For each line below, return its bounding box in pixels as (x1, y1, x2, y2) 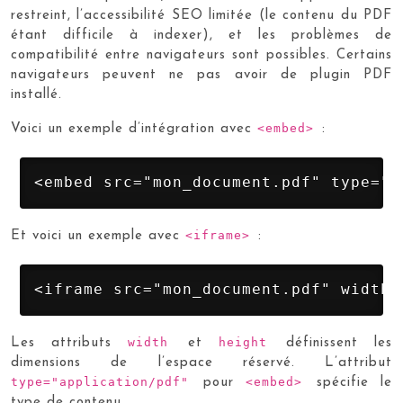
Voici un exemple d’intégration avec (11, 122, 257, 136)
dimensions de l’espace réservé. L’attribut (11, 356, 392, 370)
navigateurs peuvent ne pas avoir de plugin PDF (11, 68, 392, 82)
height (218, 336, 286, 349)
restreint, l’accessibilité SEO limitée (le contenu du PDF (11, 9, 392, 22)
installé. (11, 88, 62, 102)
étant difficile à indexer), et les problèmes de (11, 29, 392, 42)
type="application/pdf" (11, 375, 203, 389)
